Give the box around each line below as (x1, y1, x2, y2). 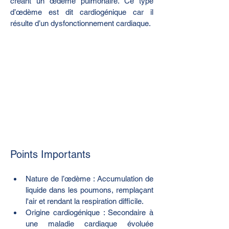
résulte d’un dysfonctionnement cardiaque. (10, 19, 151, 28)
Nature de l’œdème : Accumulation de (26, 174, 153, 184)
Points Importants (10, 148, 90, 161)
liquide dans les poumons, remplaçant (26, 186, 153, 195)
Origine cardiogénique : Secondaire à (26, 208, 153, 217)
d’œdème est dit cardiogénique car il (10, 8, 153, 16)
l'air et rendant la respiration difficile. (26, 197, 144, 206)
